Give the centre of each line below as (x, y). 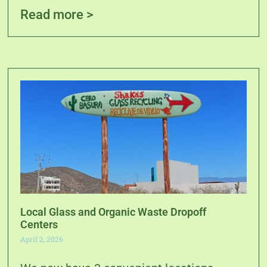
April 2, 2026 (42, 239)
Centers (39, 224)
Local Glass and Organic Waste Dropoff (114, 212)
